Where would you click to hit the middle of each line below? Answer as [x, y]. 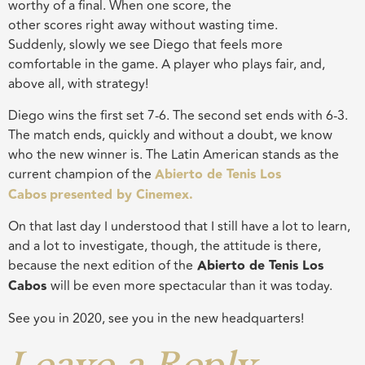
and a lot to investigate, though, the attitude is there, [165, 246]
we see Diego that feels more [194, 45]
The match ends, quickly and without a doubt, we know [170, 135]
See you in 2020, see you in [90, 318]
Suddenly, [39, 45]
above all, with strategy [77, 84]
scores [62, 26]
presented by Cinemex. [121, 195]
